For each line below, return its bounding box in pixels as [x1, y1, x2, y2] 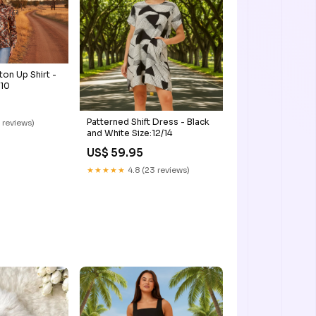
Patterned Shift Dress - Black [86, 116, 209, 128]
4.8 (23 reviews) [125, 165, 190, 176]
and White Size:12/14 [86, 128, 172, 139]
